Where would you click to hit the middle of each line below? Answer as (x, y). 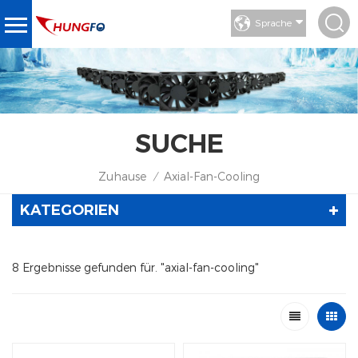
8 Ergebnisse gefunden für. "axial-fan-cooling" (135, 267)
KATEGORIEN (70, 210)
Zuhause (122, 176)
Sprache (273, 22)
